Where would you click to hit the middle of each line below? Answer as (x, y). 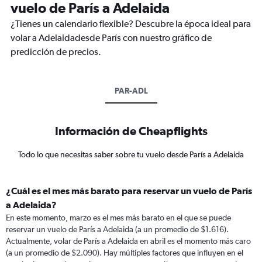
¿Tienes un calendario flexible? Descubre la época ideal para (131, 24)
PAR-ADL (131, 91)
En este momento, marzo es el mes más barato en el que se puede (118, 218)
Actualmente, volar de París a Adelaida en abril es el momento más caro (128, 241)
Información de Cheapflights (131, 131)
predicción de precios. (56, 52)
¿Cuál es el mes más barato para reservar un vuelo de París (129, 191)
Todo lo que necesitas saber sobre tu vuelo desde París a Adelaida (131, 154)
